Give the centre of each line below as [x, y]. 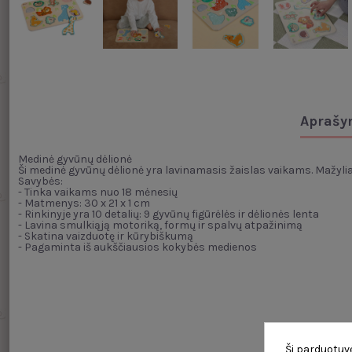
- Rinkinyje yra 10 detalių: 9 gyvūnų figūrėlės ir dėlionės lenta [168, 214]
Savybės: [40, 181]
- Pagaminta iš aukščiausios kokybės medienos [137, 247]
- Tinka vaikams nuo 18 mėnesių [97, 192]
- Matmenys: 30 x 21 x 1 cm [84, 203]
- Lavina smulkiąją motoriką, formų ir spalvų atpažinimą [160, 225]
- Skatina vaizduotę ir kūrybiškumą [105, 236]
